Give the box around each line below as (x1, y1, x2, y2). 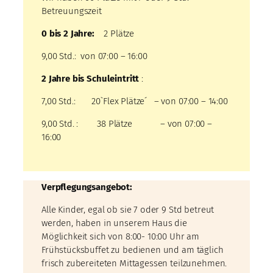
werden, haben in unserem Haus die (41, 218, 188, 229)
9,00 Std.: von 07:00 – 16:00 (41, 51, 150, 62)
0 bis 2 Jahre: (41, 28, 97, 40)
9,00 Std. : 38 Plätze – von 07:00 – (41, 118, 213, 130)
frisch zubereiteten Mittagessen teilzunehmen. (41, 258, 227, 269)
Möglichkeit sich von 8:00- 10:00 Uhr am (41, 231, 200, 243)
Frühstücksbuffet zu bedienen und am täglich (41, 244, 224, 256)
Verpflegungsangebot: (41, 182, 132, 193)
